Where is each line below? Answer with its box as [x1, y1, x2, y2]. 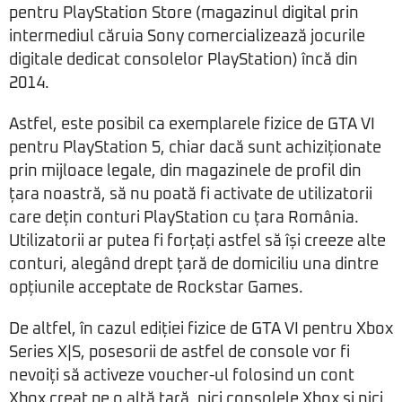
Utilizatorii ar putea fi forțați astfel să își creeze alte [9, 233, 386, 250]
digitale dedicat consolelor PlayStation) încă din [9, 52, 358, 69]
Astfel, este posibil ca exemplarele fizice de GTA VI [9, 117, 375, 134]
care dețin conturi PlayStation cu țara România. [9, 210, 359, 227]
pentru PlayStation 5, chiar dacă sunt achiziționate [9, 140, 381, 157]
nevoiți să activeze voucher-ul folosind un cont [9, 368, 354, 385]
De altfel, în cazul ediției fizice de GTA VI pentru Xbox [9, 321, 393, 338]
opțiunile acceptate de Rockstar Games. [9, 280, 303, 297]
